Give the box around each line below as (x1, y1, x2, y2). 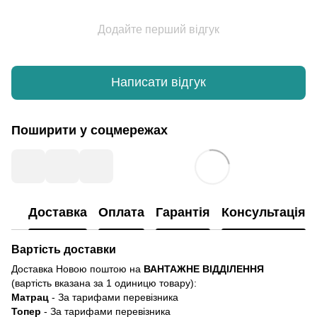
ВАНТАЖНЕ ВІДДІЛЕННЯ (144, 263, 264, 275)
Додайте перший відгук (98, 23, 219, 35)
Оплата (98, 205, 144, 220)
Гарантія (156, 205, 210, 220)
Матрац (11, 291, 49, 303)
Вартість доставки (11, 242, 116, 255)
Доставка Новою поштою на (11, 263, 144, 275)
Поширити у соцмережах (11, 122, 168, 137)
